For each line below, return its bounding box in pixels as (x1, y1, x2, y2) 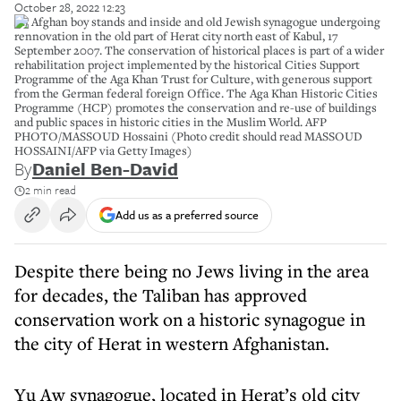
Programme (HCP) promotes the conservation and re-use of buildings (14, 99, 377, 115)
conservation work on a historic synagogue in (14, 307, 365, 331)
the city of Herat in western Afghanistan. (14, 331, 329, 355)
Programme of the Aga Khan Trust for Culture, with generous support (14, 71, 372, 87)
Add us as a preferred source (115, 205, 259, 224)
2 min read (25, 181, 76, 199)
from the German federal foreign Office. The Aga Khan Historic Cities (14, 85, 378, 101)
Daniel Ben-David (32, 156, 178, 182)
